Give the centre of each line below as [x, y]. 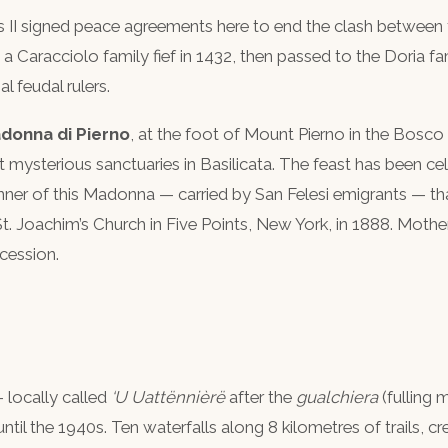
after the [260, 396]
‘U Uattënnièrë [168, 396]
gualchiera [337, 396]
